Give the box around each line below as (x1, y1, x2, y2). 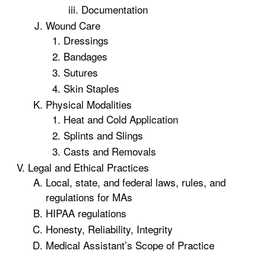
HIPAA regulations (46, 205, 126, 220)
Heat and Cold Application (64, 112, 178, 126)
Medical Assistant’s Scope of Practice (46, 237, 214, 252)
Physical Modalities (46, 97, 132, 112)
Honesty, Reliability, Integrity (46, 221, 173, 236)
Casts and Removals (64, 144, 156, 159)
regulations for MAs (46, 189, 132, 204)
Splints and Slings (64, 128, 143, 142)
